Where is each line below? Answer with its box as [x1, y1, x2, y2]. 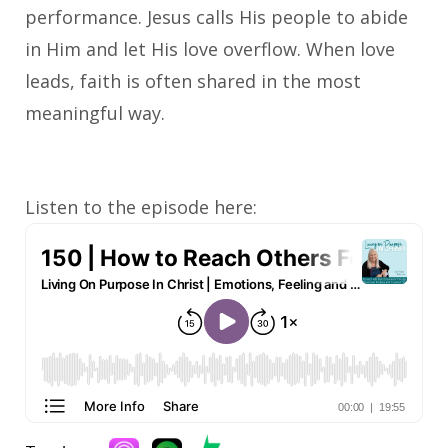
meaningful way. [25, 100, 165, 125]
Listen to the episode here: [25, 194, 257, 219]
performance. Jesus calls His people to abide [25, 4, 408, 29]
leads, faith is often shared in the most [25, 68, 361, 93]
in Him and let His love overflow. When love [25, 36, 395, 61]
